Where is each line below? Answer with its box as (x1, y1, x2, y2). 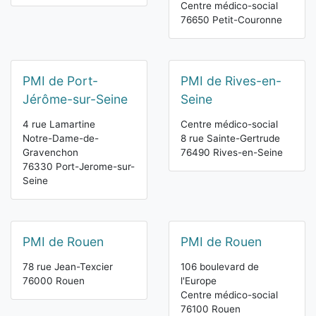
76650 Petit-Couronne (181, 14, 282, 26)
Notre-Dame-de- (23, 133, 99, 145)
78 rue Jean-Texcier (23, 261, 113, 273)
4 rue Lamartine (23, 119, 95, 130)
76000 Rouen (23, 275, 85, 287)
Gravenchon (23, 147, 78, 159)
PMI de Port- (23, 73, 98, 89)
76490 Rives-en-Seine (181, 147, 283, 159)
